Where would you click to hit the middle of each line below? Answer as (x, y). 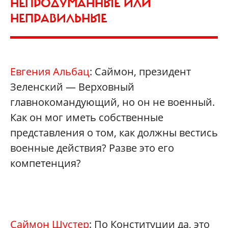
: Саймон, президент (140, 72)
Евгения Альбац (50, 72)
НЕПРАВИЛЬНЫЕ (59, 19)
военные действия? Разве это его (92, 148)
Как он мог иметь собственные (87, 118)
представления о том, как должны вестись (114, 133)
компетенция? (46, 163)
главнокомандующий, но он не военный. (112, 102)
